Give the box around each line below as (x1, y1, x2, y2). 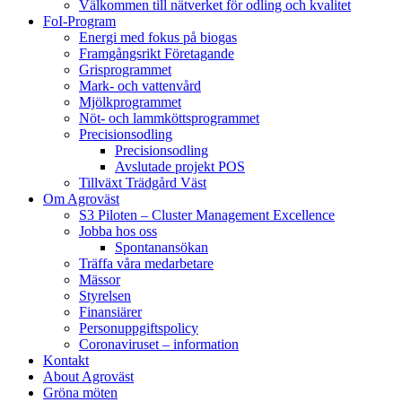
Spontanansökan (115, 240, 208, 255)
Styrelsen (79, 288, 131, 303)
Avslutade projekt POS (115, 159, 245, 174)
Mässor (79, 272, 120, 287)
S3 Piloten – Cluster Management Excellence (79, 207, 335, 223)
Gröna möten (43, 385, 118, 400)
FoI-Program (43, 13, 116, 29)
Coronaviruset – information (79, 336, 239, 352)
